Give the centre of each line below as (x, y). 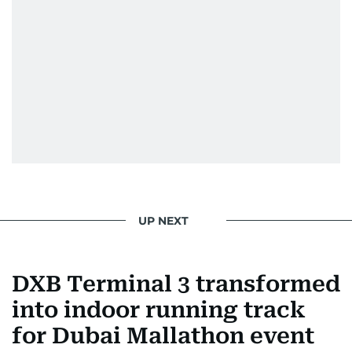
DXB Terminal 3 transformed (176, 284)
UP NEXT (163, 220)
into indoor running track (159, 310)
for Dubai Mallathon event (163, 336)
